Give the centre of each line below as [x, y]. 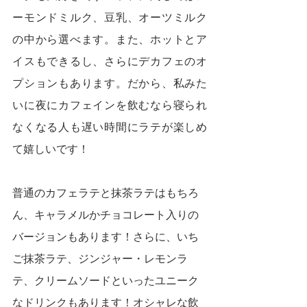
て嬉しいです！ [51, 149]
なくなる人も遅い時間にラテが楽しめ [110, 127]
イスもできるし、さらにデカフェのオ [110, 61]
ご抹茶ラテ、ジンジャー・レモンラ [100, 259]
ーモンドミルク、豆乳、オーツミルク [110, 17]
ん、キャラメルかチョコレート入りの [106, 215]
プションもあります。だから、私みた [110, 83]
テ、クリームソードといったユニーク [106, 281]
